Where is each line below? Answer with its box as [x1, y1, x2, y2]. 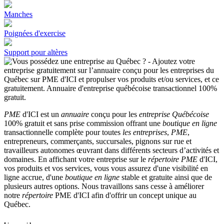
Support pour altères [4, 48, 67, 57]
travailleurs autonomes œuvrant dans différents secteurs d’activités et [4, 146, 219, 155]
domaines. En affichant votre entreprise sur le [4, 155, 148, 164]
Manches [4, 10, 32, 19]
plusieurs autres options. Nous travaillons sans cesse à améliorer [4, 182, 204, 191]
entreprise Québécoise [139, 110, 209, 119]
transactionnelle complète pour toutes [4, 128, 122, 137]
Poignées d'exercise [4, 29, 65, 38]
